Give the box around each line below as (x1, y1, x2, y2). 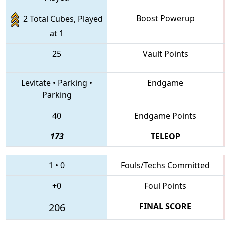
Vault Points (142, 48, 188, 59)
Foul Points (144, 180, 186, 191)
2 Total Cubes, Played (19, 13, 103, 25)
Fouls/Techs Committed (121, 159, 210, 171)
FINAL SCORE (139, 200, 191, 212)
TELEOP (150, 130, 180, 142)
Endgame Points (134, 109, 196, 121)
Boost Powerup (136, 12, 195, 24)
